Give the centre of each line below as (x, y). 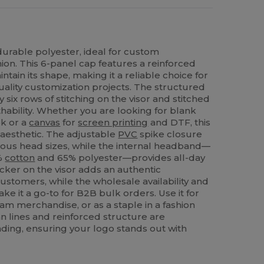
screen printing (113, 122)
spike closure (170, 134)
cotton (20, 157)
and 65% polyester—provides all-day (120, 157)
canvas (45, 122)
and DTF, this (179, 122)
